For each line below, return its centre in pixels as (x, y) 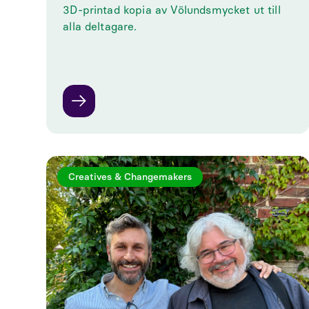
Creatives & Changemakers (130, 177)
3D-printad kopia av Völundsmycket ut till (172, 10)
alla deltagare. (100, 27)
